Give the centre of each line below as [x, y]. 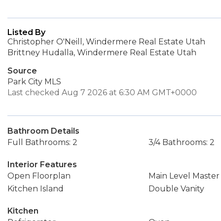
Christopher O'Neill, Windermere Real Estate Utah [106, 42]
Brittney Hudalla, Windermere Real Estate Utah [102, 53]
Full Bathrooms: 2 [42, 142]
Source [22, 71]
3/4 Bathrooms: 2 [181, 142]
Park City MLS [34, 82]
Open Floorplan [39, 176]
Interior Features [42, 165]
